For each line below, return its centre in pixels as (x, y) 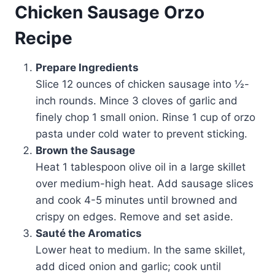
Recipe (44, 38)
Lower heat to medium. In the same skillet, (141, 250)
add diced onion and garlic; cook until (128, 267)
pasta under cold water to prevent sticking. (141, 134)
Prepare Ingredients (87, 68)
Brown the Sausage (85, 151)
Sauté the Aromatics (89, 234)
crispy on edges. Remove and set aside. (134, 217)
